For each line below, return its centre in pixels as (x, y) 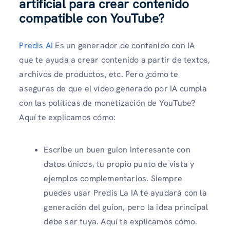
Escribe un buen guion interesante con (117, 149)
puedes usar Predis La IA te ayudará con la (125, 193)
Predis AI (36, 45)
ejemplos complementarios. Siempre (113, 178)
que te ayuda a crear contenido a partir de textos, (115, 60)
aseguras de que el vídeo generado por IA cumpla (113, 88)
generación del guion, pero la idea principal (126, 207)
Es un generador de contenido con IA (124, 45)
